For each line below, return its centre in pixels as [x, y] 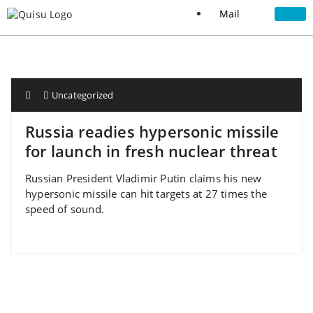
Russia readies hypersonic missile [152, 131]
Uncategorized [82, 95]
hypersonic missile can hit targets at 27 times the [146, 194]
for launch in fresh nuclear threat [151, 151]
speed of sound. [65, 209]
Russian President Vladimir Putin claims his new [144, 178]
